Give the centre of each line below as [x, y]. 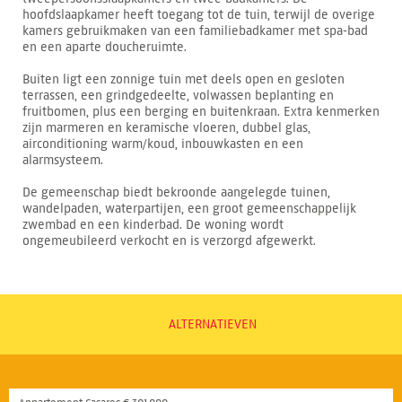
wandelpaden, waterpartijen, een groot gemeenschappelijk [189, 208]
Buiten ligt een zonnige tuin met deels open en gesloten [184, 79]
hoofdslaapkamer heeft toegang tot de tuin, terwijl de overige [199, 14]
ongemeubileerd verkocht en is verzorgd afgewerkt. [169, 240]
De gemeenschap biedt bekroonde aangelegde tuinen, [176, 192]
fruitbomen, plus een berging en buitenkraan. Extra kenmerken [201, 111]
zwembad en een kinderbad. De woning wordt [153, 224]
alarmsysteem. [63, 160]
